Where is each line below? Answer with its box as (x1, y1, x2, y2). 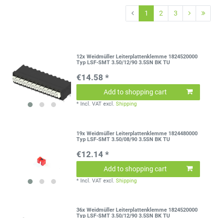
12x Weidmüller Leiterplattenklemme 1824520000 (76, 54, 198, 60)
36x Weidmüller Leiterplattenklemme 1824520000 (76, 207, 198, 213)
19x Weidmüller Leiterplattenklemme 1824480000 (76, 130, 198, 137)
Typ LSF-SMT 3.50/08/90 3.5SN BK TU (76, 136, 170, 143)
